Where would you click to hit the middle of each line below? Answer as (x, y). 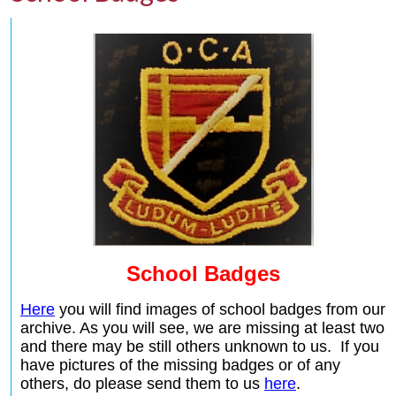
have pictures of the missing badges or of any (180, 366)
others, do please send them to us (142, 384)
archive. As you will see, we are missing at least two (202, 328)
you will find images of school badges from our (220, 310)
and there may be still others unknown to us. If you (200, 347)
